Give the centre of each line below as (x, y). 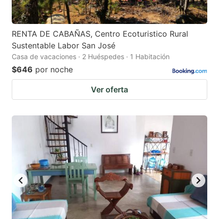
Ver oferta (109, 89)
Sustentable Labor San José (64, 45)
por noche (54, 69)
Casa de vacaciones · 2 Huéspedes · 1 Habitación (91, 56)
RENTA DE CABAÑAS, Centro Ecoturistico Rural (100, 33)
